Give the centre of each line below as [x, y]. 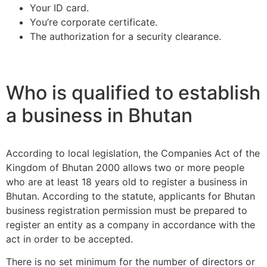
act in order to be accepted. [69, 239]
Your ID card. [59, 7]
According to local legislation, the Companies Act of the [133, 153]
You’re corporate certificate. [94, 22]
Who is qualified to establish [133, 92]
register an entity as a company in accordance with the [131, 224]
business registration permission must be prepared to [127, 210]
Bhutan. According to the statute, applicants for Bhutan [131, 196]
